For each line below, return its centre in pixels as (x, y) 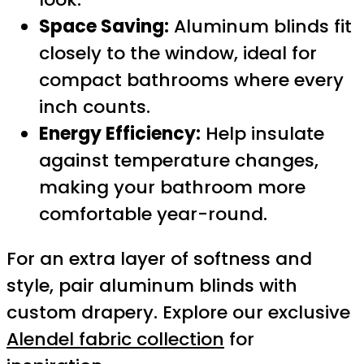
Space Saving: (104, 26)
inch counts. (95, 107)
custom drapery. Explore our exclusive (178, 312)
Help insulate (262, 134)
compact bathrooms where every (191, 80)
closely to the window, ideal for (178, 53)
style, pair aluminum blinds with (152, 286)
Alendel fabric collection (115, 339)
